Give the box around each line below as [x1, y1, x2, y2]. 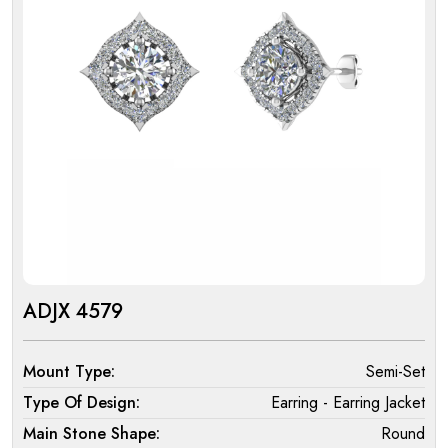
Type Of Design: [23, 391, 140, 415]
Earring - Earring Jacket [271, 391, 425, 415]
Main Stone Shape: [23, 422, 160, 446]
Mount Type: [23, 360, 115, 384]
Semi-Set [366, 360, 425, 384]
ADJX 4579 [23, 297, 123, 327]
